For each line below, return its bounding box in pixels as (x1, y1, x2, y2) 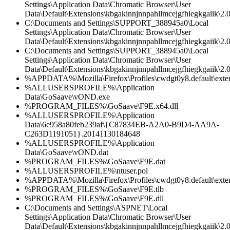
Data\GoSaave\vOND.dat (25, 148, 108, 157)
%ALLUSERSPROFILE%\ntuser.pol (25, 166, 148, 176)
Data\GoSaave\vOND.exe (25, 92, 110, 102)
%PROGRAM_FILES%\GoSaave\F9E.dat (25, 157, 165, 166)
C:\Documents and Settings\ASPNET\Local (25, 203, 167, 213)
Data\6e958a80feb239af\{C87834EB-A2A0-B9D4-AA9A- (25, 120, 219, 129)
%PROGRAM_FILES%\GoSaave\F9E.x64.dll (25, 102, 178, 111)
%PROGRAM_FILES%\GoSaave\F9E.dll (25, 194, 164, 203)
